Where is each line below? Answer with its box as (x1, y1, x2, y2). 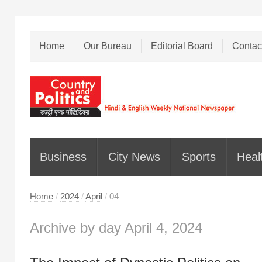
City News (108, 150, 160, 164)
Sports (181, 150, 216, 164)
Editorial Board (150, 41, 213, 51)
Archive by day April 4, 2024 (29, 219, 202, 236)
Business (40, 150, 87, 164)
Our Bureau (83, 41, 132, 51)
